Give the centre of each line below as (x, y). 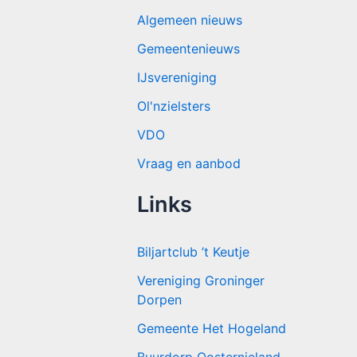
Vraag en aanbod (189, 164)
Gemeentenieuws (188, 49)
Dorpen (159, 300)
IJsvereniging (177, 78)
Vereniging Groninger (201, 281)
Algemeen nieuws (190, 20)
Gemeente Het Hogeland (212, 329)
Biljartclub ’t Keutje (193, 252)
